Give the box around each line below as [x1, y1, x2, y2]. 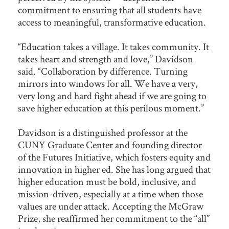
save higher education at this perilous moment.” [18, 101, 204, 115]
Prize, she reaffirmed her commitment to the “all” [18, 212, 210, 225]
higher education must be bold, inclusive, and [18, 175, 196, 189]
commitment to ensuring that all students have [18, 3, 201, 17]
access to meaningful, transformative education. [18, 15, 206, 29]
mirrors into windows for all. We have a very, [18, 77, 198, 90]
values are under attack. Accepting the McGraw [18, 199, 203, 213]
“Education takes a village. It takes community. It [18, 40, 209, 54]
